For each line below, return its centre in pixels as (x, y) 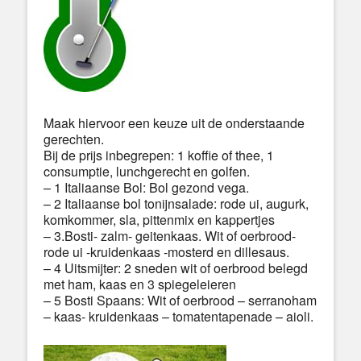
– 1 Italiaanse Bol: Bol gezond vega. (146, 187)
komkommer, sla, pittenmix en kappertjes (159, 219)
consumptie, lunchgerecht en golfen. (147, 171)
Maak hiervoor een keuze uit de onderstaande (174, 122)
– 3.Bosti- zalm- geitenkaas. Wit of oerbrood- (170, 235)
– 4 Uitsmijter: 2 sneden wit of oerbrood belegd (176, 268)
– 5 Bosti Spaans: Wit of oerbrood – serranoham (180, 300)
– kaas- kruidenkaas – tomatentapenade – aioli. (178, 316)
